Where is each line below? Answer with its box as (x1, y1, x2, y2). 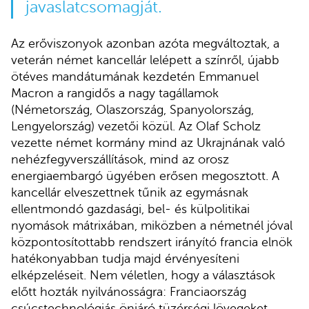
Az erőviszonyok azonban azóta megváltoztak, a (11, 37, 279, 51)
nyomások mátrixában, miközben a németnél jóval (11, 219, 292, 233)
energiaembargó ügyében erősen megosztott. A (11, 169, 279, 183)
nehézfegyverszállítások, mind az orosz (11, 152, 229, 167)
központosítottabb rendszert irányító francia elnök (11, 235, 292, 250)
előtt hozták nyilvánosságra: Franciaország (11, 285, 246, 299)
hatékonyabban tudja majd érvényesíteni (11, 252, 239, 266)
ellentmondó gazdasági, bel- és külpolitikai (11, 202, 250, 217)
